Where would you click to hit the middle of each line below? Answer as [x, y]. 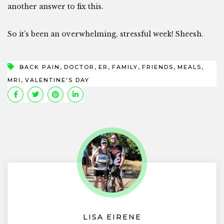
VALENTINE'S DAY [57, 80]
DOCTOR [79, 67]
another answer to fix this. [55, 7]
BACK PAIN [40, 67]
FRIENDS [158, 67]
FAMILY [125, 67]
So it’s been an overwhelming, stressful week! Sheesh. [105, 34]
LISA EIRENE [112, 217]
